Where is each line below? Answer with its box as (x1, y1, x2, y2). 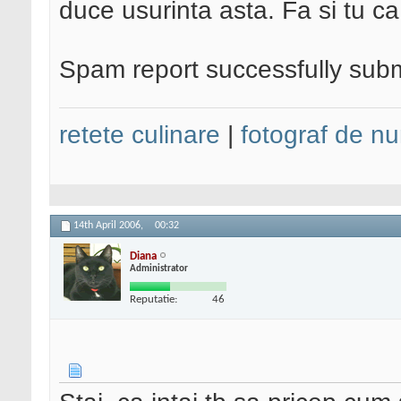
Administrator (130, 263, 188, 274)
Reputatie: (130, 293, 177, 305)
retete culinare (59, 120, 220, 149)
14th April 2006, (73, 220, 146, 232)
